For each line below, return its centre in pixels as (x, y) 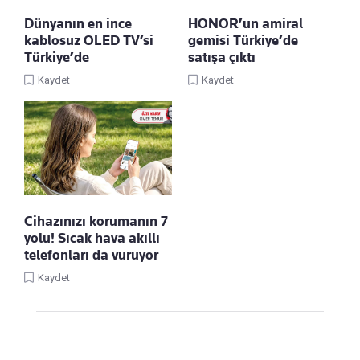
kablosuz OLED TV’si (89, 41)
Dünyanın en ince (78, 24)
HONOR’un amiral (245, 24)
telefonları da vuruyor (91, 255)
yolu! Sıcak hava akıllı (92, 238)
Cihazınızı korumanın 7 (96, 221)
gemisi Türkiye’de (243, 41)
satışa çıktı (222, 57)
